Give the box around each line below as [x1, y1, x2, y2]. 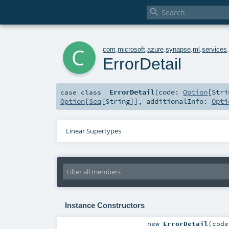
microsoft [118, 45, 146, 53]
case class [60, 88, 101, 97]
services [202, 45, 227, 53]
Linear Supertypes [65, 126, 121, 136]
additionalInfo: [146, 97, 212, 106]
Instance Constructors [64, 201, 145, 210]
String [105, 97, 130, 106]
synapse [166, 45, 191, 53]
